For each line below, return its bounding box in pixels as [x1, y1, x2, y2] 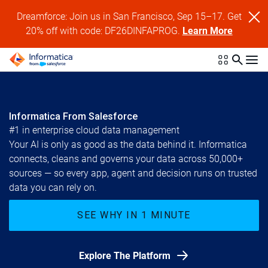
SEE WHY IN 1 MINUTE [77, 209, 191, 221]
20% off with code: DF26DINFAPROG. [25, 25, 182, 36]
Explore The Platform [78, 250, 173, 261]
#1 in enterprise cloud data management [9, 124, 179, 136]
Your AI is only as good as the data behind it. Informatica [9, 139, 247, 150]
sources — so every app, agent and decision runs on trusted [9, 167, 257, 179]
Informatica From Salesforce [9, 111, 138, 122]
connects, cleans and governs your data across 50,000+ [9, 153, 243, 165]
